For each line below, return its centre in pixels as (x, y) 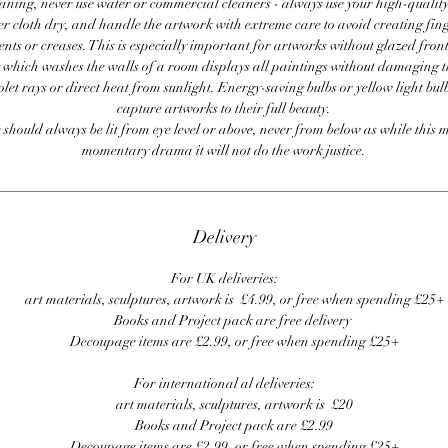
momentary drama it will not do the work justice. (224, 151)
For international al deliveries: (224, 384)
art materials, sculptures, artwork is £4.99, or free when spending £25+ (234, 300)
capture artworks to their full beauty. (224, 109)
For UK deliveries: (224, 279)
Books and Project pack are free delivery (234, 321)
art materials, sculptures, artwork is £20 (234, 405)
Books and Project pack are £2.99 (234, 426)
